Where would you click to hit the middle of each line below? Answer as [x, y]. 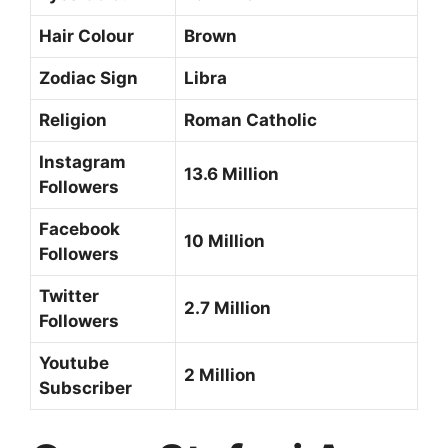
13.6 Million [231, 173]
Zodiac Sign [88, 77]
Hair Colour [86, 35]
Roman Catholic [250, 119]
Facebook [79, 228]
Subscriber [85, 387]
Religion [73, 119]
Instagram [82, 161]
